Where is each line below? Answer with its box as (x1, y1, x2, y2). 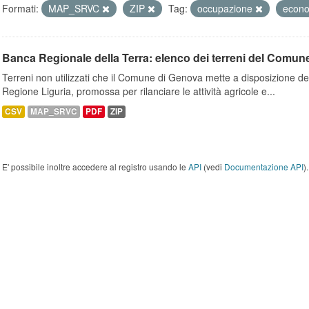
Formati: (2, 1, 39, 15)
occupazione (197, 1, 255, 15)
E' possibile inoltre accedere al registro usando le (2, 161, 188, 172)
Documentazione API (224, 161, 303, 172)
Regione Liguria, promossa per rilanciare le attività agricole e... (2, 84, 275, 98)
